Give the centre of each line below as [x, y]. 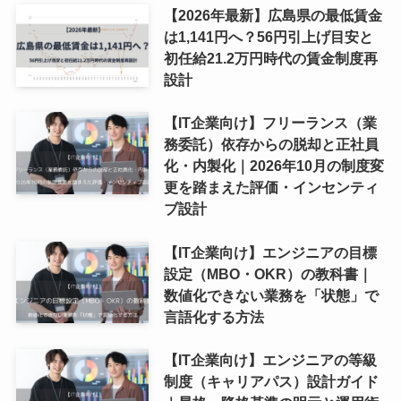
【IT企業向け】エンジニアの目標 [270, 252]
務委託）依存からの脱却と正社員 [271, 145]
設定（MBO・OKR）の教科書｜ [268, 273]
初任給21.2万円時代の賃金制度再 [270, 59]
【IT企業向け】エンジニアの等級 [270, 359]
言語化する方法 [213, 316]
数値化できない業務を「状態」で [271, 295]
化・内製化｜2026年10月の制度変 [273, 166]
